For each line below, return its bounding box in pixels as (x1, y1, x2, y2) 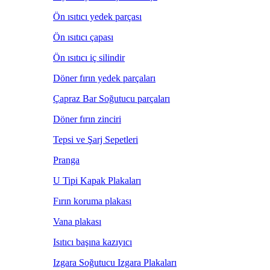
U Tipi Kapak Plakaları (53, 175, 141, 186)
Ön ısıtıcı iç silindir (53, 52, 125, 63)
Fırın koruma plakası (53, 196, 131, 206)
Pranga (53, 155, 80, 165)
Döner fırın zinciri (53, 114, 121, 124)
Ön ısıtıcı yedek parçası (53, 11, 142, 22)
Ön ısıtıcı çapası (53, 32, 113, 42)
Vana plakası (53, 216, 101, 227)
